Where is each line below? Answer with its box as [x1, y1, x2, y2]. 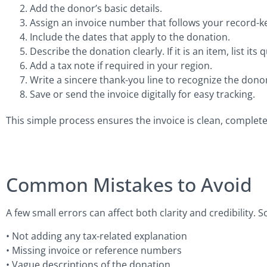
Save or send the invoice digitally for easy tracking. [30, 87, 255, 101]
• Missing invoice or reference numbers [6, 243, 182, 257]
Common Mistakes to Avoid [6, 172, 252, 198]
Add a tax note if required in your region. [30, 58, 212, 72]
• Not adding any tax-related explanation [6, 229, 187, 243]
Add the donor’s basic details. [30, 1, 162, 15]
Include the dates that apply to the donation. [30, 30, 230, 44]
